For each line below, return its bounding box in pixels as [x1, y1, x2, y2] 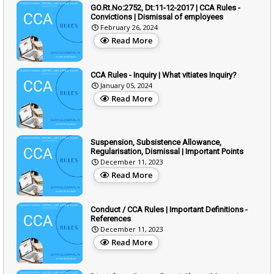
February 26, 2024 [100, 22, 158, 32]
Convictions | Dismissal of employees [91, 12, 223, 21]
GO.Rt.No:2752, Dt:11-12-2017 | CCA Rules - [91, 2, 240, 12]
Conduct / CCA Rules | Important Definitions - [91, 204, 248, 214]
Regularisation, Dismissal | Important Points [91, 146, 243, 156]
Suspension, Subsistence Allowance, [91, 137, 221, 147]
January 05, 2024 [100, 80, 152, 90]
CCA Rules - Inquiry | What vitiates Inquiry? [91, 70, 237, 80]
